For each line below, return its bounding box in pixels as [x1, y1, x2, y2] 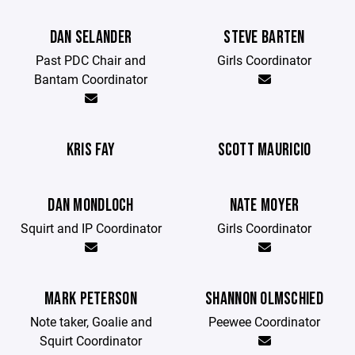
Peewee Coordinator [208, 313, 320, 330]
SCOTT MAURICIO [217, 139, 311, 161]
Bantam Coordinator [34, 71, 147, 87]
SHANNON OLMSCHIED [205, 288, 323, 310]
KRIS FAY [66, 139, 116, 161]
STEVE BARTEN [223, 27, 305, 48]
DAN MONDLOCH [48, 195, 134, 216]
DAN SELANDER [49, 27, 132, 48]
